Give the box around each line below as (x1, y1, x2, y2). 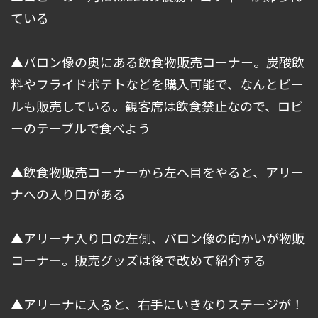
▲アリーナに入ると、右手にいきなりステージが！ (11, 295, 304, 314)
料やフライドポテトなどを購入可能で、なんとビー (11, 75, 304, 94)
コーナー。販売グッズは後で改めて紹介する (11, 251, 266, 270)
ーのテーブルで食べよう (11, 119, 150, 138)
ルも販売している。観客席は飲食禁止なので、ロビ (11, 97, 303, 116)
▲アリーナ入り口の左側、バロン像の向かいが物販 (11, 229, 305, 248)
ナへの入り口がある (11, 185, 126, 204)
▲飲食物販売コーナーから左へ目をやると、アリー (11, 163, 304, 182)
